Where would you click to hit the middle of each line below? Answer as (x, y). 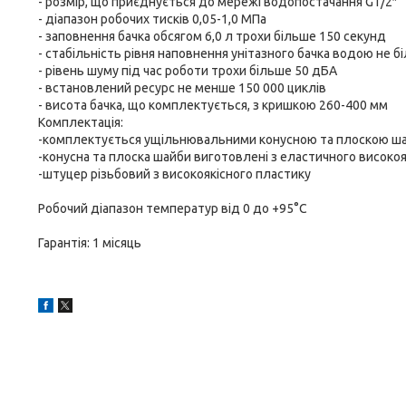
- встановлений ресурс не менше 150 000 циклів (182, 88)
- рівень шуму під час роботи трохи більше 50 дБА (188, 71)
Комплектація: (81, 122)
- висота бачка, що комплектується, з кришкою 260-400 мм (213, 105)
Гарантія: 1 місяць (90, 243)
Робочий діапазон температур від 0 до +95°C (173, 208)
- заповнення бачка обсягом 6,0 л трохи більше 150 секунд (212, 36)
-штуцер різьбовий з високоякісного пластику (174, 174)
